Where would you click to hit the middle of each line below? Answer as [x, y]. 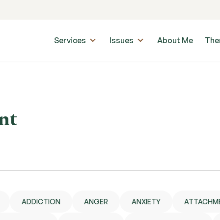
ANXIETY [146, 202]
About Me [175, 41]
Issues [122, 41]
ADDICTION [41, 202]
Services [70, 41]
